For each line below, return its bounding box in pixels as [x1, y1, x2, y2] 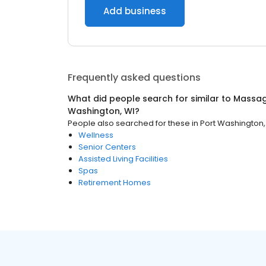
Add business [103, 5, 166, 17]
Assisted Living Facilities [78, 153, 168, 164]
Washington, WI [68, 105, 135, 117]
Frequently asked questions [68, 71, 201, 84]
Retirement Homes [78, 177, 151, 188]
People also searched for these [68, 118, 190, 129]
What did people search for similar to [68, 93, 233, 104]
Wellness [78, 129, 113, 141]
